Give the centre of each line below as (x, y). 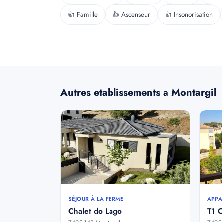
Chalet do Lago (95, 211)
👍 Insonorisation (189, 15)
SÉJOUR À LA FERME (96, 199)
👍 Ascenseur (131, 15)
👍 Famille (83, 15)
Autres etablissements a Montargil (138, 92)
